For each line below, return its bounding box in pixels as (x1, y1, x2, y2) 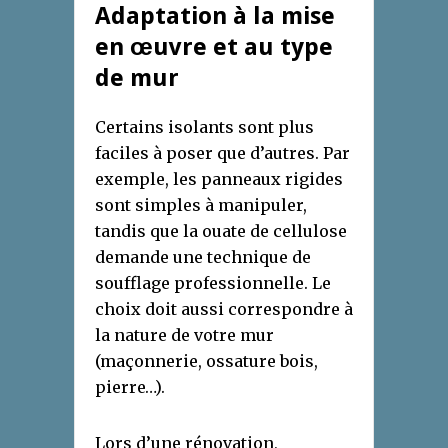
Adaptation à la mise (95, 2, 335, 31)
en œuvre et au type (95, 33, 333, 62)
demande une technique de (95, 247, 311, 268)
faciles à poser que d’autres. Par (95, 143, 350, 164)
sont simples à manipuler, (95, 195, 307, 216)
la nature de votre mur (95, 325, 274, 346)
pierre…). (95, 377, 165, 398)
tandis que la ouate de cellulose (95, 221, 347, 242)
